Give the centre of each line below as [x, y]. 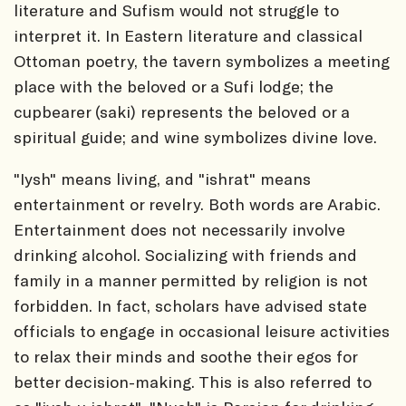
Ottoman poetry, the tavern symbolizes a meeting [202, 60]
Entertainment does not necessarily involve [179, 229]
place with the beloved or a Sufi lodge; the [174, 86]
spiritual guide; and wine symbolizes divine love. [195, 136]
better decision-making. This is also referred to [193, 381]
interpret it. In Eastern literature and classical [188, 35]
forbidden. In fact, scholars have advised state [190, 305]
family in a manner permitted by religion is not [191, 280]
